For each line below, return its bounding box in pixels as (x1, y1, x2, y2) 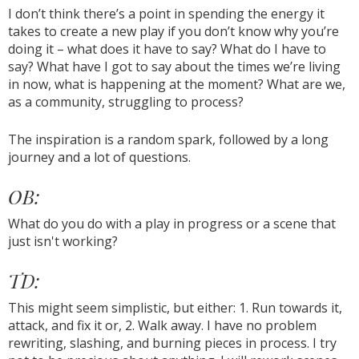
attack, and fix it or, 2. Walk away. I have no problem (8, 317, 317, 334)
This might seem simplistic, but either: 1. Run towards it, (8, 299, 342, 317)
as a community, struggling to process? (8, 93, 244, 111)
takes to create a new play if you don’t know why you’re (8, 22, 339, 40)
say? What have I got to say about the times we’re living (8, 58, 341, 75)
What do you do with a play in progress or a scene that (8, 215, 336, 232)
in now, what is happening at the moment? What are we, (8, 75, 345, 93)
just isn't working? (8, 232, 118, 250)
